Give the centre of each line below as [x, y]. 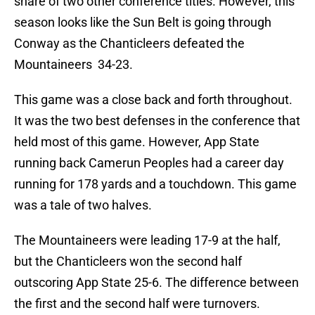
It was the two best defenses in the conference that [157, 121]
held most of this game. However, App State [137, 142]
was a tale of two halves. [83, 205]
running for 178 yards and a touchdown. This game [155, 184]
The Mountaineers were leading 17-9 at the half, [147, 240]
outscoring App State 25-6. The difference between [156, 283]
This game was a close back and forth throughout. [153, 100]
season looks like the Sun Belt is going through [143, 22]
